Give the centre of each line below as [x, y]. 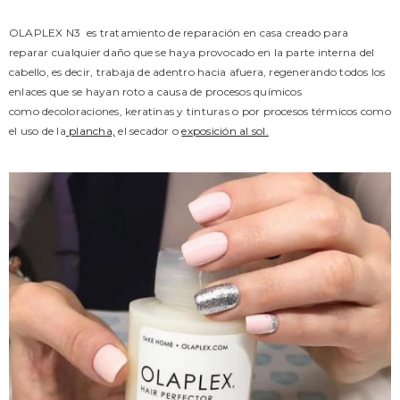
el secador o [149, 131]
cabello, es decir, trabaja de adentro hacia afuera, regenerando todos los [197, 72]
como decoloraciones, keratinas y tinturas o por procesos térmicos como [200, 111]
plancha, [91, 131]
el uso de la [37, 131]
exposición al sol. [225, 131]
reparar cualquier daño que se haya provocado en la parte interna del [192, 52]
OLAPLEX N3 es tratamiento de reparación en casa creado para [179, 33]
